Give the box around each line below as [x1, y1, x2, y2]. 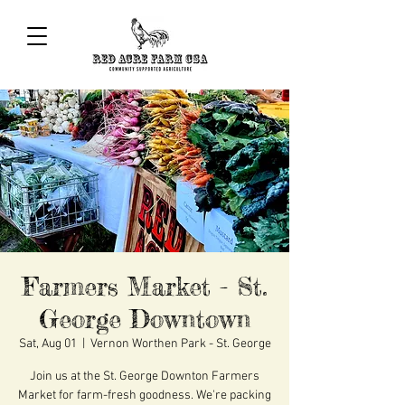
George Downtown [38, 304, 251, 335]
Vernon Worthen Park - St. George [89, 336, 271, 353]
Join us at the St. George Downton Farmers [30, 369, 259, 385]
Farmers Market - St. [23, 271, 267, 303]
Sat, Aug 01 [18, 336, 77, 353]
